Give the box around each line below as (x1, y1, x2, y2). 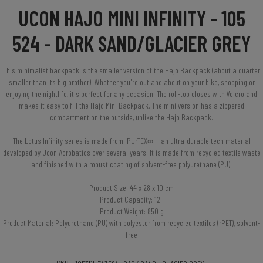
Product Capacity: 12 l (99, 194, 164, 205)
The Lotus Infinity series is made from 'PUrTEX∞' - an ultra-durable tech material (12, 136, 251, 146)
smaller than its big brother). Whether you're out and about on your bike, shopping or (8, 77, 255, 87)
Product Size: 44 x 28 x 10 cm (89, 183, 174, 193)
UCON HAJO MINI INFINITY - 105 (18, 5, 245, 31)
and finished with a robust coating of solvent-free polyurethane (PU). (31, 159, 232, 170)
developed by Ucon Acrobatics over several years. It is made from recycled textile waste (2, 147, 261, 158)
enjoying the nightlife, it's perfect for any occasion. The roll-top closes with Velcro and (6, 89, 257, 99)
